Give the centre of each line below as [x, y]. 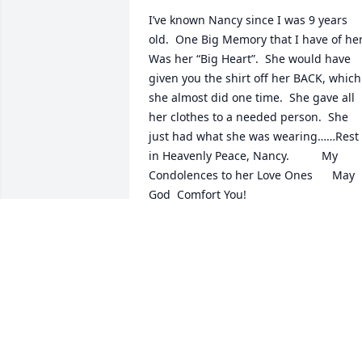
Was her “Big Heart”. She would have [250, 59]
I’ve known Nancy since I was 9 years [248, 20]
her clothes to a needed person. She [248, 117]
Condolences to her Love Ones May [252, 175]
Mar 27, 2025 [184, 248]
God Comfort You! [198, 195]
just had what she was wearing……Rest [254, 137]
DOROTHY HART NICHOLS [221, 232]
